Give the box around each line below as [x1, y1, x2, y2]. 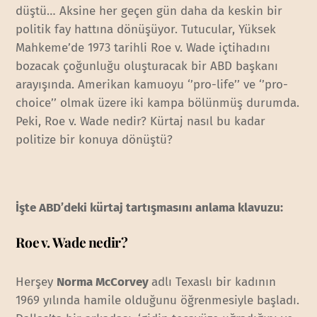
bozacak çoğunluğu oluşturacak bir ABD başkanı [16, 58, 279, 74]
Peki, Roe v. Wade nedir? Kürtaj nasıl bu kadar [16, 113, 266, 129]
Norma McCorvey [57, 274, 152, 289]
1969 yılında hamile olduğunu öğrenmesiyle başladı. [16, 292, 300, 308]
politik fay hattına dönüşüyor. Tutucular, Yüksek [16, 21, 277, 37]
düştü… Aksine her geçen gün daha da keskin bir [16, 3, 283, 18]
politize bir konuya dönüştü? [16, 132, 173, 147]
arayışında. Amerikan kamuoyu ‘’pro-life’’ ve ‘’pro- [16, 76, 289, 92]
